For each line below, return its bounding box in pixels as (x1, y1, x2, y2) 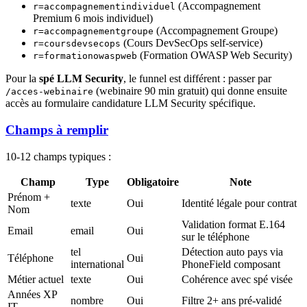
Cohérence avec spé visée (182, 273, 293, 285)
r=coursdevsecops (33, 38, 121, 49)
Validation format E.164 (182, 218, 285, 230)
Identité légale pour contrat (182, 197, 297, 209)
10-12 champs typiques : (5, 150, 111, 162)
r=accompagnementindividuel (33, 1, 175, 12)
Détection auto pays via (182, 245, 283, 258)
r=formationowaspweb (33, 51, 137, 62)
